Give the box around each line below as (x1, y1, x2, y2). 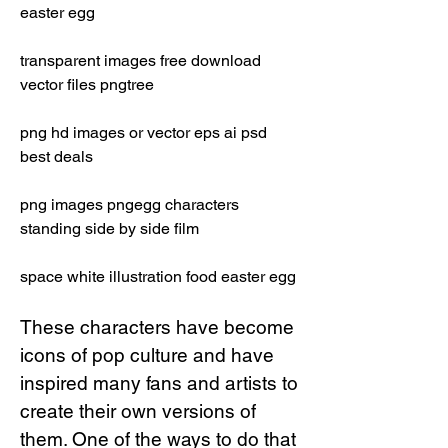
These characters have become (20, 316, 294, 338)
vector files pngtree (20, 75, 158, 94)
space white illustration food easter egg (20, 267, 296, 286)
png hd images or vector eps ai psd (20, 123, 267, 142)
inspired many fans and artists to (20, 372, 298, 394)
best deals (20, 147, 97, 166)
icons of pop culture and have (20, 344, 274, 366)
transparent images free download (20, 51, 261, 70)
